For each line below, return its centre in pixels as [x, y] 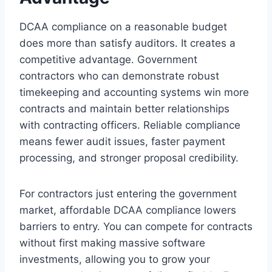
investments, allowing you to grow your [115, 259]
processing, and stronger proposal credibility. [129, 158]
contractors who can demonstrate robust [119, 76]
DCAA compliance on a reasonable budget [123, 26]
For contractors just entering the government [128, 193]
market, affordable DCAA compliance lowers [128, 210]
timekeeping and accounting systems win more [134, 92]
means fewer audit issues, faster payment [122, 141]
